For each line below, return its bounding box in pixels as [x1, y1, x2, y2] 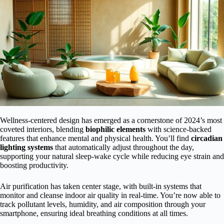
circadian [191, 133, 222, 142]
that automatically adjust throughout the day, [53, 142, 194, 151]
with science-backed [145, 124, 211, 133]
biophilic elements [85, 124, 145, 133]
